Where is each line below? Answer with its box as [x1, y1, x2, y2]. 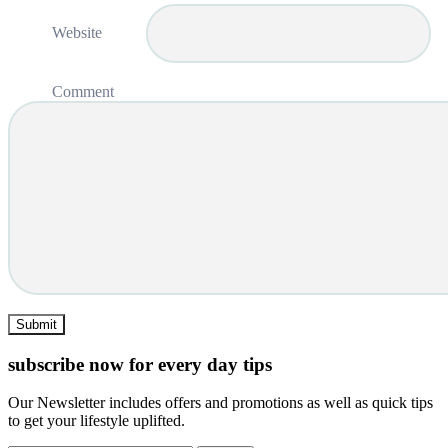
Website [52, 24, 102, 42]
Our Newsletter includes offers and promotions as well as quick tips [8, 394, 433, 412]
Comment [52, 83, 114, 101]
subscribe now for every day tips [8, 353, 272, 375]
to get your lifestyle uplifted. [8, 412, 185, 430]
